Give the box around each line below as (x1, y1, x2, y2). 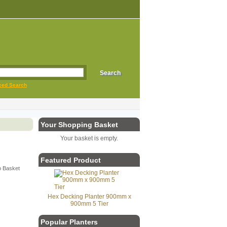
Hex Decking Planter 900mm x (47, 193, 131, 200)
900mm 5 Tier (70, 200, 108, 207)
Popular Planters (41, 218, 98, 226)
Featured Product (41, 156, 101, 164)
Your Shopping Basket (41, 121, 118, 129)
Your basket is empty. (60, 135, 118, 142)
